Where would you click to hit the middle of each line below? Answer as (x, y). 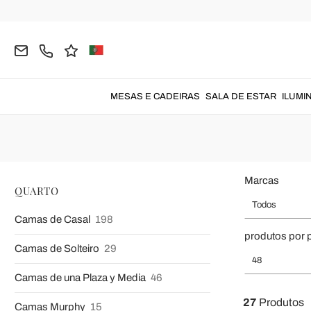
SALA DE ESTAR (241, 96)
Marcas (262, 180)
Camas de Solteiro (58, 249)
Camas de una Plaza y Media (81, 278)
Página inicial (43, 25)
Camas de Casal (53, 219)
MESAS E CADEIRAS (155, 96)
